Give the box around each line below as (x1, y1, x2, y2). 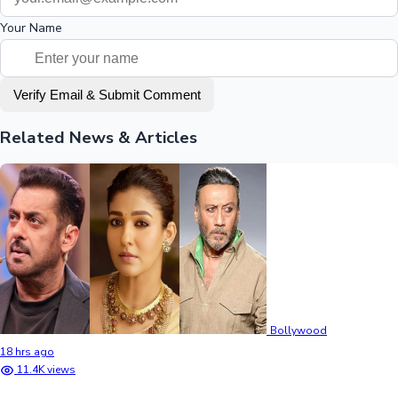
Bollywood (270, 322, 327, 338)
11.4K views (17, 362, 76, 377)
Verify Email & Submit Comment (13, 87, 201, 103)
